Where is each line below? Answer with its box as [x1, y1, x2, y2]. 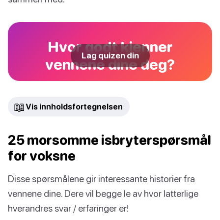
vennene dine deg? [45, 55, 175, 73]
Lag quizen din [81, 51, 139, 61]
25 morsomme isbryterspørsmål [8, 132, 211, 148]
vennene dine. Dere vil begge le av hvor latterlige [8, 188, 198, 199]
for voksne [8, 148, 76, 164]
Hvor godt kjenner [47, 38, 173, 55]
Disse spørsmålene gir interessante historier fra [8, 173, 195, 185]
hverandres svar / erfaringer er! [8, 202, 129, 214]
